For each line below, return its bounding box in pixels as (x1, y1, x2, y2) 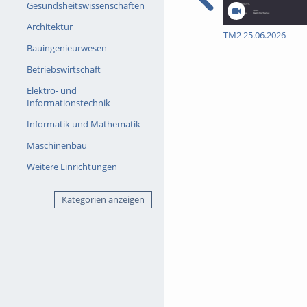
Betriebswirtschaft (26, 63, 101, 76)
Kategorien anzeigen (61, 193, 145, 206)
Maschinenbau (26, 139, 87, 152)
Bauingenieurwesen (26, 42, 107, 55)
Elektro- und (26, 84, 77, 97)
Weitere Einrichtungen (26, 160, 117, 173)
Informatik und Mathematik (26, 118, 140, 131)
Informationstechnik (26, 97, 110, 110)
